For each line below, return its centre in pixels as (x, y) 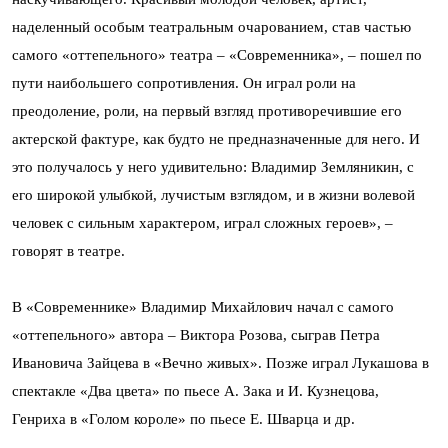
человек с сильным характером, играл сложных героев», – (202, 223)
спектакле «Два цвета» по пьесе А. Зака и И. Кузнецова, (195, 391)
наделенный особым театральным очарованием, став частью (211, 27)
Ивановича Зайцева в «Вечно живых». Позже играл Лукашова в (220, 363)
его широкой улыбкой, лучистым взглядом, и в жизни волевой (213, 195)
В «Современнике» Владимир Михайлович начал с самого (203, 307)
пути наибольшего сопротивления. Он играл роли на (184, 83)
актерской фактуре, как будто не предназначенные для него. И (216, 139)
